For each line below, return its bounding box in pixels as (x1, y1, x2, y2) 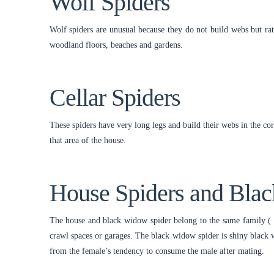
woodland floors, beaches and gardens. (49, 40, 183, 50)
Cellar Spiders (49, 84, 180, 112)
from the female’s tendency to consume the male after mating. (49, 246, 264, 256)
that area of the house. (49, 136, 126, 146)
